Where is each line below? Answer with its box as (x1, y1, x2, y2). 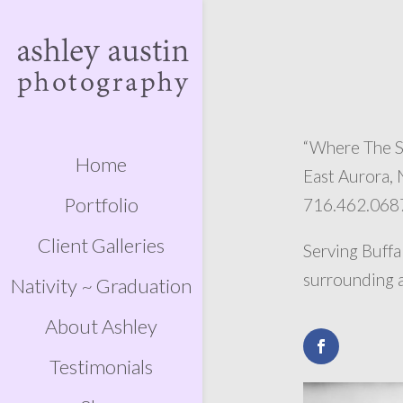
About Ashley (45, 314, 157, 338)
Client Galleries (38, 233, 165, 257)
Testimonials (49, 354, 153, 379)
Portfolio (64, 193, 139, 217)
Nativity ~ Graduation (11, 273, 192, 298)
